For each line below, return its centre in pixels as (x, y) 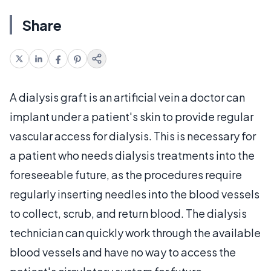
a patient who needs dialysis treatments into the (132, 155)
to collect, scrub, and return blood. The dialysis (128, 213)
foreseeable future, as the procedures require (126, 175)
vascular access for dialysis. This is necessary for (133, 136)
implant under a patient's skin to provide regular (132, 116)
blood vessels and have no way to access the (123, 252)
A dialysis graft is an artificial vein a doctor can (127, 97)
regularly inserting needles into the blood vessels (135, 194)
